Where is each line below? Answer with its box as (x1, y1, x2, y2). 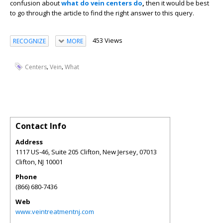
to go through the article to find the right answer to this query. (10, 8, 196, 17)
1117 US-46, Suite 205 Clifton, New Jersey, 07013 (15, 147, 157, 156)
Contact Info (15, 120, 66, 131)
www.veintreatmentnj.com (15, 207, 94, 216)
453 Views (92, 35, 122, 45)
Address (15, 137, 43, 146)
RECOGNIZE (13, 36, 46, 45)
